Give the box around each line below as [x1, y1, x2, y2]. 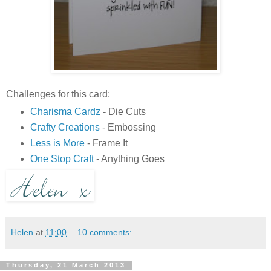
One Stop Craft [30, 153, 94, 164]
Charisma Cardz [30, 106, 100, 117]
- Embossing [99, 122, 156, 132]
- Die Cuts [100, 106, 146, 117]
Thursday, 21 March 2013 [6, 261, 126, 269]
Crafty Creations [30, 122, 100, 132]
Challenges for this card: [6, 88, 110, 99]
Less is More [30, 137, 85, 148]
